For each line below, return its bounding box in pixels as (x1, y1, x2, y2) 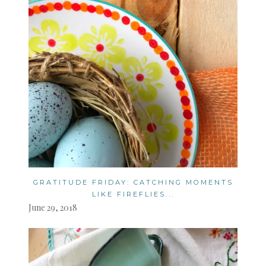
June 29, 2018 (28, 202, 77, 214)
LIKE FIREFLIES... (91, 189, 175, 198)
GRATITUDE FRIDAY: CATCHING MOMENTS (33, 178, 233, 186)
